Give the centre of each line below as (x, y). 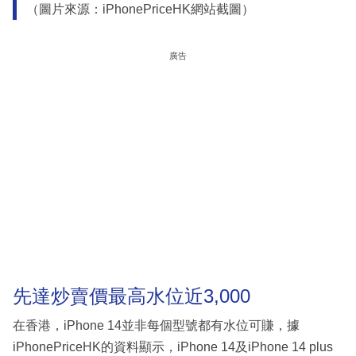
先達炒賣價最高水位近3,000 (132, 296)
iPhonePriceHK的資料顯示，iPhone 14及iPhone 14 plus (173, 347)
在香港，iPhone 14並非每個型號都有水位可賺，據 (156, 326)
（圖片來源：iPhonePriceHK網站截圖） (140, 9)
